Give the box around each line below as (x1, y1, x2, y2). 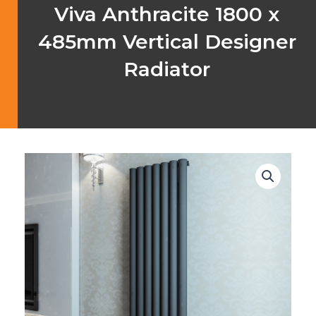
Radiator (123, 57, 210, 82)
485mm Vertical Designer (37, 30, 296, 54)
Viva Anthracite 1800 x (54, 2, 279, 27)
